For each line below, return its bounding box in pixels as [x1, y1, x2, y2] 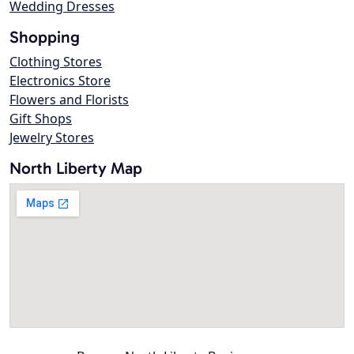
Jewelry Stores [9, 129, 94, 147]
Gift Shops [9, 110, 72, 128]
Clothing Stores [9, 53, 102, 71]
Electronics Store [9, 72, 111, 90]
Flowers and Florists [9, 91, 129, 109]
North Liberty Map [9, 158, 142, 179]
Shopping [9, 27, 80, 47]
